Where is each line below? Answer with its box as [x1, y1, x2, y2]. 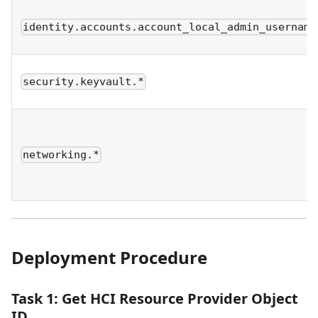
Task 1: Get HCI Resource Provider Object [11, 288, 298, 308]
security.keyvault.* [23, 75, 145, 88]
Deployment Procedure [11, 245, 207, 269]
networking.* [23, 148, 100, 161]
